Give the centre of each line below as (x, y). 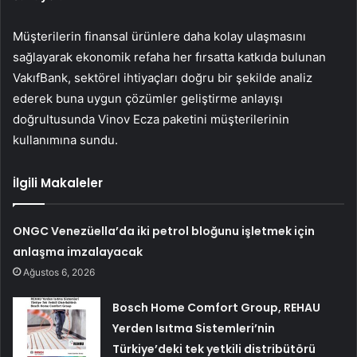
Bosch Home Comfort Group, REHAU (217, 307)
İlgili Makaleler (58, 182)
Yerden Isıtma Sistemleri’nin (194, 328)
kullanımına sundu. (67, 139)
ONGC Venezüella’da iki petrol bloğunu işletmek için (164, 231)
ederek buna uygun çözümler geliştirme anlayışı (148, 98)
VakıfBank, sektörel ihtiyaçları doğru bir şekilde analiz (163, 77)
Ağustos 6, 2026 (59, 272)
